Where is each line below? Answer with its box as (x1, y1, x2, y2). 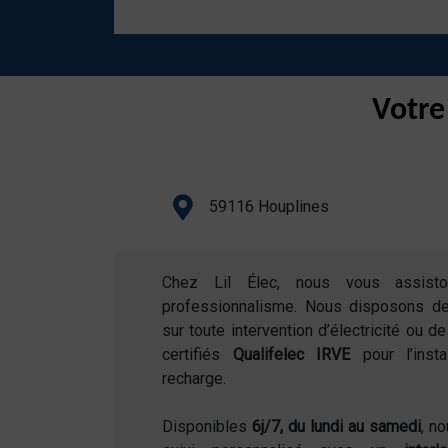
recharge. (162, 369, 226, 389)
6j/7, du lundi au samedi (252, 417, 421, 437)
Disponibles (162, 417, 252, 437)
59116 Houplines (208, 197, 329, 216)
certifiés (162, 345, 233, 365)
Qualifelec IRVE (232, 345, 351, 365)
